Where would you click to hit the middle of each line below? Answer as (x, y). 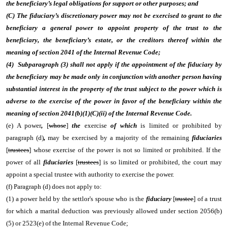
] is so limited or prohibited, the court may (160, 162)
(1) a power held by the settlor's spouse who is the (76, 199)
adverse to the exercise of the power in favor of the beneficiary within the (114, 101)
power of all (25, 162)
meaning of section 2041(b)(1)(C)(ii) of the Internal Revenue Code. (99, 113)
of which (124, 125)
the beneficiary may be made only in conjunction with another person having (114, 77)
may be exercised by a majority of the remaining (119, 138)
